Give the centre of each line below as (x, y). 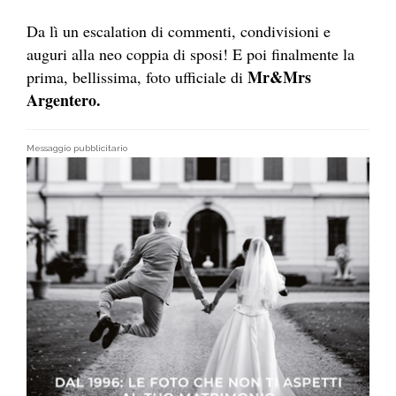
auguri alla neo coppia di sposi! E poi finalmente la (190, 54)
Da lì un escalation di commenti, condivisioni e (179, 31)
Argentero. (64, 100)
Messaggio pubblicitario (77, 148)
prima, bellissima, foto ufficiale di (135, 77)
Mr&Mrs (277, 77)
